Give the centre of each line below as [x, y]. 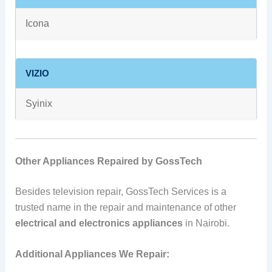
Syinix [39, 103]
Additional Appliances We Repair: [92, 254]
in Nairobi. [206, 223]
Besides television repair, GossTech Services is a [121, 191]
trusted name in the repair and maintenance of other [125, 207]
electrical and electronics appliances [99, 223]
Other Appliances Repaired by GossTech [108, 161]
